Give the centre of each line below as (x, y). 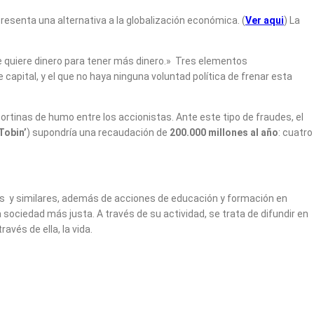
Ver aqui (265, 20)
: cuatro (295, 132)
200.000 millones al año (224, 132)
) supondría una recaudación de (98, 132)
